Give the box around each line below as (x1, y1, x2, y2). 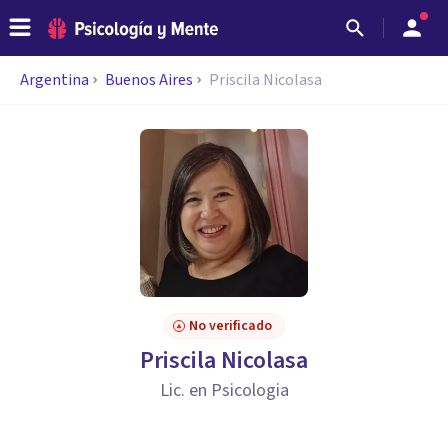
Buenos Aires (105, 69, 193, 91)
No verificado (188, 316, 272, 336)
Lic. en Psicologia (159, 378, 289, 403)
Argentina (20, 69, 89, 91)
